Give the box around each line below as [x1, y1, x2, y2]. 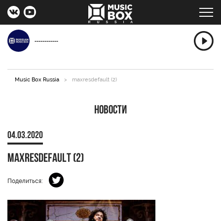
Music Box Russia [15, 76, 59, 83]
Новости [94, 105, 127, 116]
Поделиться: [7, 178, 42, 184]
